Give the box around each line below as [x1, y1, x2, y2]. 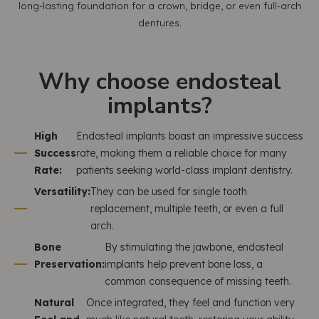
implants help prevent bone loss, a [105, 258, 263, 271]
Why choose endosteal [38, 66, 281, 97]
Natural [34, 296, 74, 309]
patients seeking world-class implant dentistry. [76, 164, 293, 177]
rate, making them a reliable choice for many [76, 147, 287, 159]
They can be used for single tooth [90, 185, 247, 198]
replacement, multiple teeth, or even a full [90, 202, 283, 215]
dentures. [137, 17, 182, 28]
